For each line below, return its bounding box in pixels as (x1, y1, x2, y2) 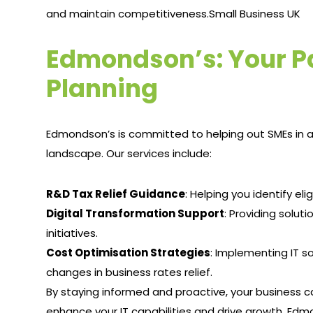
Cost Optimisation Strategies (46, 245, 211, 261)
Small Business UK (209, 6, 301, 22)
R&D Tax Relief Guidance (46, 187, 186, 202)
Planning (46, 71, 159, 106)
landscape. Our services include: (46, 146, 212, 161)
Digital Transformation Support (46, 206, 225, 221)
